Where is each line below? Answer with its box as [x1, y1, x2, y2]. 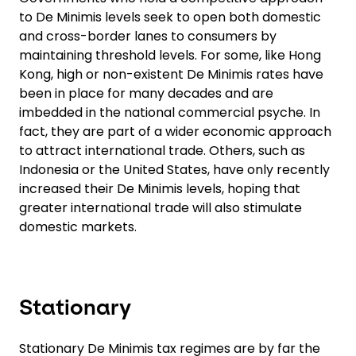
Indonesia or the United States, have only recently [19, 161, 330, 179]
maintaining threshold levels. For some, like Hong [19, 46, 321, 64]
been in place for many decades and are [19, 84, 273, 103]
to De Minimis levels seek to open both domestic [19, 8, 321, 26]
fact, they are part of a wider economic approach [19, 122, 331, 141]
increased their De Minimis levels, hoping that [19, 180, 300, 198]
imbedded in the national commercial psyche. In [19, 103, 320, 122]
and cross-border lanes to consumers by [19, 27, 277, 45]
